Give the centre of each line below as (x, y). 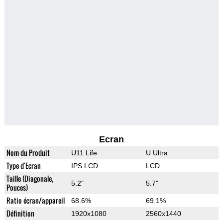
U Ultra (157, 153)
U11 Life (84, 153)
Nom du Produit (28, 153)
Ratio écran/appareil (35, 201)
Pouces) (17, 188)
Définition (20, 214)
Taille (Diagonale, (30, 179)
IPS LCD (84, 166)
